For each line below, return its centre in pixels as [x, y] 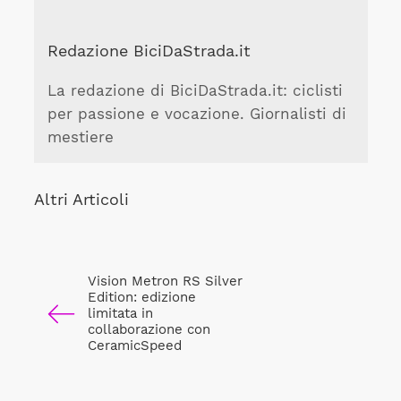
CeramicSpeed [134, 346]
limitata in [120, 314]
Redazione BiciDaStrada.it [149, 50]
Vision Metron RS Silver [165, 282]
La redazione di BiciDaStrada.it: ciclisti [195, 91]
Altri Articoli [81, 200]
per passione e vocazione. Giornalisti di [196, 115]
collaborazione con [149, 330]
